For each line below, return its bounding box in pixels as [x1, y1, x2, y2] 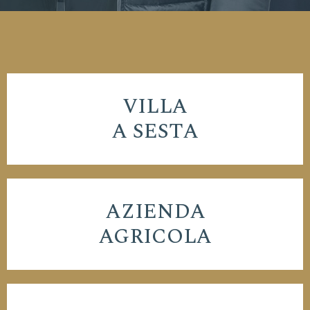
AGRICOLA [98, 221, 212, 253]
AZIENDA [104, 196, 206, 228]
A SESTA [111, 116, 199, 147]
